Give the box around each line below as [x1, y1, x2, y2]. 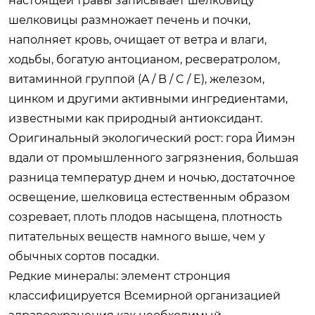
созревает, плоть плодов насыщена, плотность [8, 210, 282, 224]
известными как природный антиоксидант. [8, 111, 262, 125]
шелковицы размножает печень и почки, [8, 13, 250, 27]
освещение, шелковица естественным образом [8, 190, 290, 204]
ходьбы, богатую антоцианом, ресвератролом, [8, 52, 280, 66]
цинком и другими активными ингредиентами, [8, 91, 288, 105]
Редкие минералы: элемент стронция [8, 269, 231, 283]
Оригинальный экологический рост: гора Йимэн [8, 131, 295, 145]
